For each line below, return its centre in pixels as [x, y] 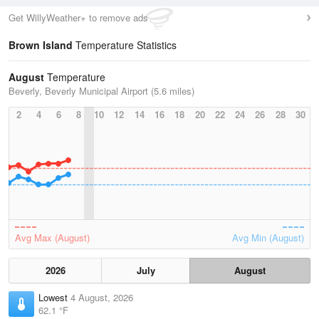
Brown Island [41, 45]
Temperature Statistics [125, 45]
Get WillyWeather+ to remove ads [78, 17]
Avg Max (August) [52, 237]
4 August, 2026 [102, 297]
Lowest [54, 297]
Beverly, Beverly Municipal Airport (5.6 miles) [101, 91]
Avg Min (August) [268, 237]
